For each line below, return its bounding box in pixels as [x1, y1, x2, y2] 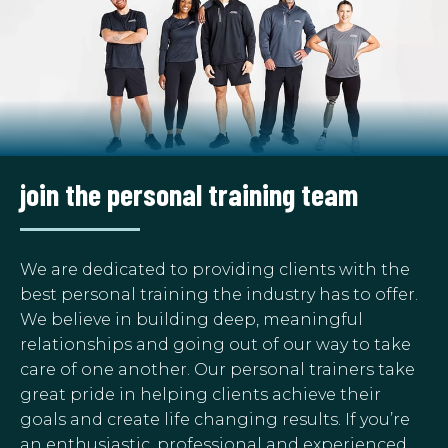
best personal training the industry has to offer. [20, 284, 418, 304]
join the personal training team [20, 175, 358, 212]
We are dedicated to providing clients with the [20, 259, 410, 279]
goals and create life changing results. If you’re [20, 409, 410, 429]
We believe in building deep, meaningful [20, 309, 363, 329]
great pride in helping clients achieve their [20, 384, 381, 404]
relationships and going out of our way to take [20, 334, 411, 354]
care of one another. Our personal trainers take [20, 359, 415, 379]
